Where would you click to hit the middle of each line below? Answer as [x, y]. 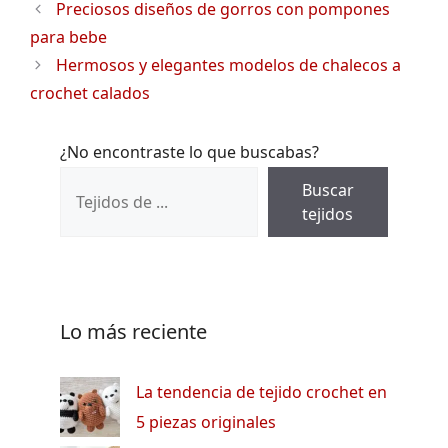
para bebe [68, 36]
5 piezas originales [206, 421]
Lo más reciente [133, 331]
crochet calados [90, 92]
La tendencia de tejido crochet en [261, 391]
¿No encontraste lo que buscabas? [189, 151]
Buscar [327, 189]
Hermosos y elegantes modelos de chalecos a [228, 64]
